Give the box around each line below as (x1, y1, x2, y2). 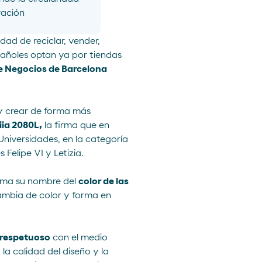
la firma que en (42, 120, 109, 130)
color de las (78, 177, 129, 186)
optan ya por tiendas (28, 50, 122, 60)
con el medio (50, 233, 108, 242)
